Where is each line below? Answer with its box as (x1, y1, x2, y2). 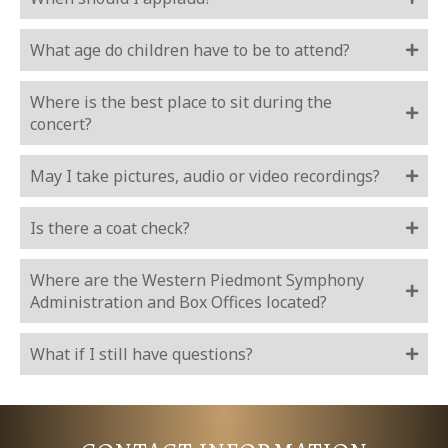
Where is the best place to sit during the (30, 91, 332, 114)
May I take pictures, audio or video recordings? (30, 165, 380, 188)
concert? (30, 113, 92, 136)
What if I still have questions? (30, 343, 253, 366)
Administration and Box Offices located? (30, 291, 327, 314)
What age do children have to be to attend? (30, 39, 350, 62)
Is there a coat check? (30, 217, 190, 240)
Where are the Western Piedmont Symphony (30, 269, 364, 292)
